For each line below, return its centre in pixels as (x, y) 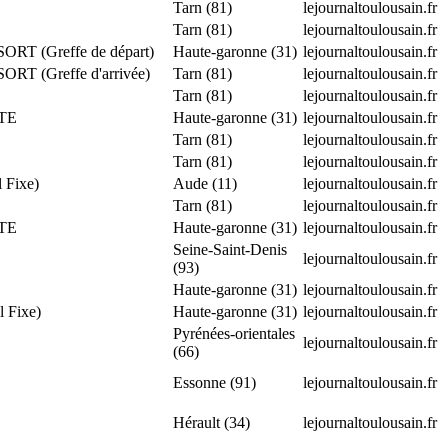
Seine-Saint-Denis (230, 249)
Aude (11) (205, 183)
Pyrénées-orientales (234, 333)
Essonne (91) (214, 382)
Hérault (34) (211, 422)
